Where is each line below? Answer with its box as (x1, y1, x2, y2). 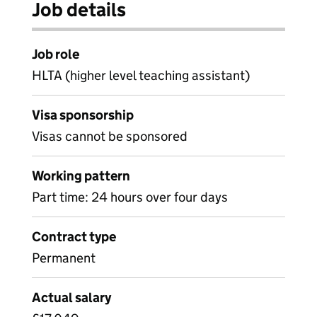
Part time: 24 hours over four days (32, 189, 228, 205)
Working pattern (32, 168, 130, 184)
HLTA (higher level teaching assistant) (32, 67, 250, 83)
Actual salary (32, 289, 111, 306)
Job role (32, 46, 79, 62)
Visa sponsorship (32, 107, 134, 123)
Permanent (32, 250, 96, 266)
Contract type (32, 229, 116, 245)
